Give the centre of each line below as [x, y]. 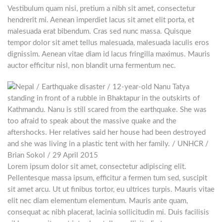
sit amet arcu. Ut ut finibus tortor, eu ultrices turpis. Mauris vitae [111, 189]
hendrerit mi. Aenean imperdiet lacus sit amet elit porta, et [101, 20]
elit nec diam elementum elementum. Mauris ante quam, [98, 201]
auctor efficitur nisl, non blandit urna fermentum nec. [92, 65]
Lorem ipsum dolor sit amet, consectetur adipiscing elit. [97, 166]
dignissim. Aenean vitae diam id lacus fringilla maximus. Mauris [109, 54]
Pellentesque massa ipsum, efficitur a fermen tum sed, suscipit [107, 178]
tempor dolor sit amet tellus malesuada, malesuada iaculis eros [108, 43]
